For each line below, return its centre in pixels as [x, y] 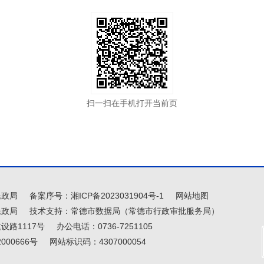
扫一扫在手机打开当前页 [132, 103]
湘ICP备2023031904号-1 [117, 195]
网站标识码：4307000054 [98, 241]
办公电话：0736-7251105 [105, 226]
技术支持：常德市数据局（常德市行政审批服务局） [124, 211]
